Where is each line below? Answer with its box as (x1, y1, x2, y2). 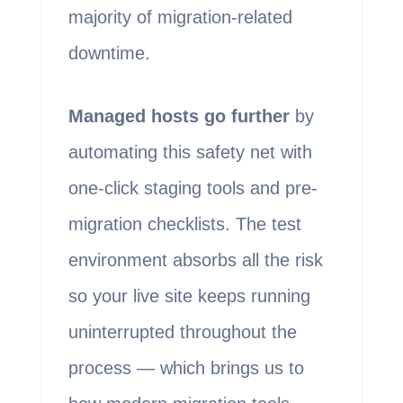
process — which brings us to (67, 358, 304, 379)
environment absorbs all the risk (67, 250, 323, 271)
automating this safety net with (67, 142, 312, 163)
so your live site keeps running (67, 286, 310, 307)
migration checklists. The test (67, 214, 301, 235)
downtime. (67, 43, 150, 64)
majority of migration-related (67, 7, 292, 28)
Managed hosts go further (67, 106, 290, 127)
